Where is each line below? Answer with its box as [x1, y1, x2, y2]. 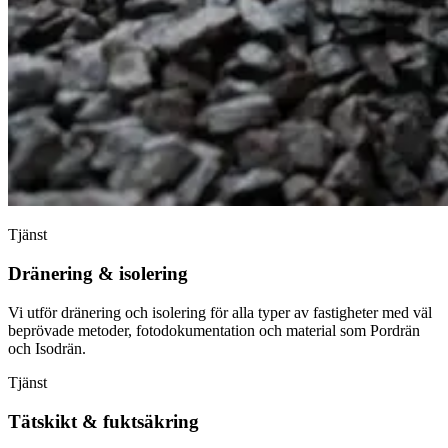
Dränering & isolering [8, 263, 188, 285]
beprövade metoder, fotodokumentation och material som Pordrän [8, 321, 420, 339]
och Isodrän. [8, 339, 86, 357]
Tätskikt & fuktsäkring [8, 410, 199, 432]
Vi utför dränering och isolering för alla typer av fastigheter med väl [8, 303, 432, 321]
